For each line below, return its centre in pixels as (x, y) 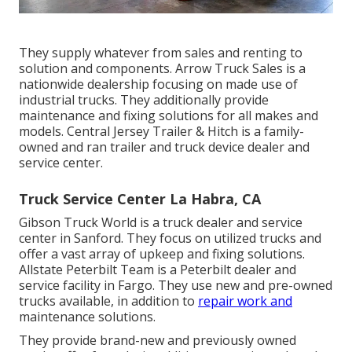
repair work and (245, 301)
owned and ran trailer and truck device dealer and (164, 147)
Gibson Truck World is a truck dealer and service (161, 223)
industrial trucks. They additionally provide (144, 100)
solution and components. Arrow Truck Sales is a (162, 69)
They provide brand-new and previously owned (158, 341)
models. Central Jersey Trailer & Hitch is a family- (161, 132)
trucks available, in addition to (108, 301)
